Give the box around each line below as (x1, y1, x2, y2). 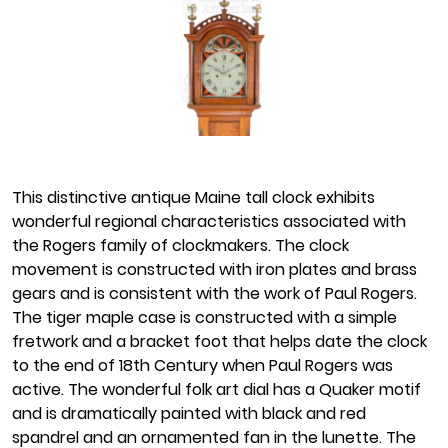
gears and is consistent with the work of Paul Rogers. (12, 282, 417, 306)
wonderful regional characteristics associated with (12, 210, 406, 234)
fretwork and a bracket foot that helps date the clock (12, 330, 427, 354)
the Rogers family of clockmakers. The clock (12, 234, 349, 258)
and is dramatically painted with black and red (12, 402, 366, 426)
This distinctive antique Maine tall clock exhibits (12, 186, 375, 210)
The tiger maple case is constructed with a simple (12, 306, 397, 330)
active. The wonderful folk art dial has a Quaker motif (12, 378, 421, 402)
